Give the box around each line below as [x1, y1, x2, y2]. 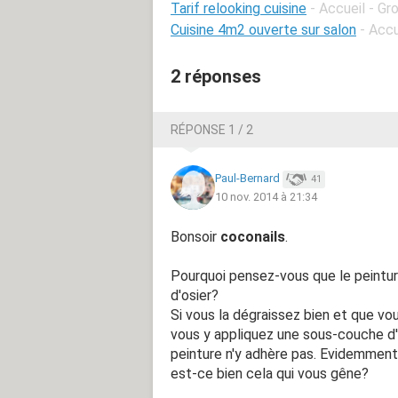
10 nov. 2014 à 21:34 [215, 189, 317, 203]
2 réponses [171, 65, 261, 87]
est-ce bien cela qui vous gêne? [171, 364, 369, 382]
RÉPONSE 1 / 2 [171, 122, 253, 137]
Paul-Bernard [215, 171, 280, 186]
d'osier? [171, 286, 219, 304]
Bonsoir [171, 227, 220, 245]
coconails [220, 227, 285, 245]
